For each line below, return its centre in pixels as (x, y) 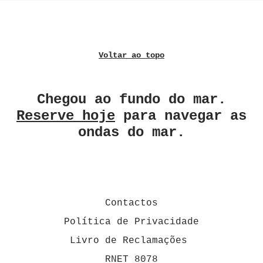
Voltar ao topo (131, 55)
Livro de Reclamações (131, 241)
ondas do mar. (131, 132)
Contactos (131, 203)
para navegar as (181, 116)
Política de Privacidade (131, 222)
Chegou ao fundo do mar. (131, 100)
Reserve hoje (66, 116)
